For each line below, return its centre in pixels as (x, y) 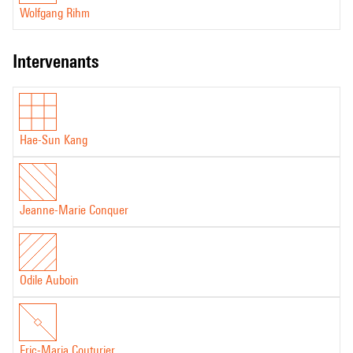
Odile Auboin (49, 280)
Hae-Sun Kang (54, 140)
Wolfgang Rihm (55, 13)
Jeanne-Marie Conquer (74, 210)
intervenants (58, 61)
